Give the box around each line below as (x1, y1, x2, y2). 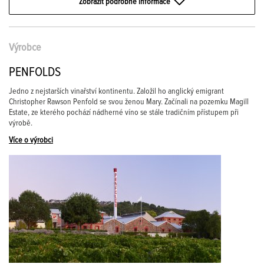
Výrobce (9, 42, 41, 53)
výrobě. (9, 119, 32, 127)
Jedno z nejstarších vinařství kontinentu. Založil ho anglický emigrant (9, 87, 224, 95)
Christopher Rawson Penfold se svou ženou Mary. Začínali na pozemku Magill (9, 98, 249, 106)
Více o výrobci (9, 136, 53, 144)
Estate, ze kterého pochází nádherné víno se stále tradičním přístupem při (9, 108, 239, 117)
